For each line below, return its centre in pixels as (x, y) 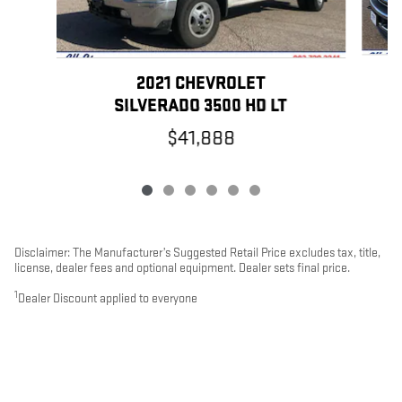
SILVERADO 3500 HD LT (201, 105)
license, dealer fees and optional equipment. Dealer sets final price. (182, 267)
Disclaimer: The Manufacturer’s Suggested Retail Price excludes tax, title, (197, 252)
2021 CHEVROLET (201, 83)
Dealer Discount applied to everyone (108, 298)
